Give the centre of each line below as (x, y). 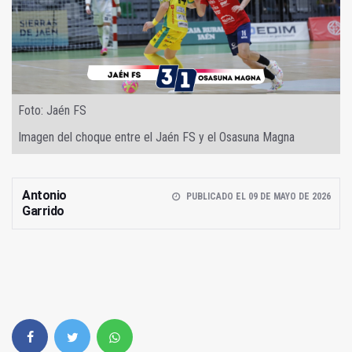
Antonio (44, 196)
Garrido (43, 211)
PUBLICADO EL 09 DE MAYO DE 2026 (258, 197)
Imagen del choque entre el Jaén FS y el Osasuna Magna (156, 137)
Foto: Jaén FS (52, 111)
